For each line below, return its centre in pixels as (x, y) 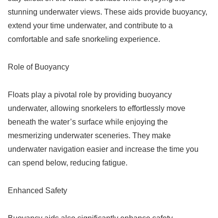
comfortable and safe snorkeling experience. (84, 39)
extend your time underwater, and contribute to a (90, 26)
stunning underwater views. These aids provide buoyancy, (108, 12)
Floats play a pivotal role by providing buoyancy (90, 94)
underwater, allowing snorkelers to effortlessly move (97, 108)
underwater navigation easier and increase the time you (103, 149)
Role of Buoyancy (38, 67)
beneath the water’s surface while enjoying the (88, 122)
